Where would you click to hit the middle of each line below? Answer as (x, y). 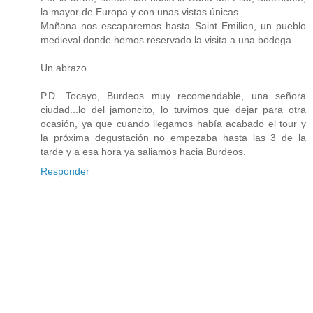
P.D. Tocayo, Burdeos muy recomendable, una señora (173, 95)
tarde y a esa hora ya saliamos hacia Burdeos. (143, 151)
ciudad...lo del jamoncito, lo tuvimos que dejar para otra (173, 109)
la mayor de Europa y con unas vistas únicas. (141, 12)
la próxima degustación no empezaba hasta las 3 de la (173, 137)
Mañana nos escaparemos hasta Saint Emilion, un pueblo (173, 26)
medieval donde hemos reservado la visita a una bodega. (167, 39)
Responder (65, 171)
